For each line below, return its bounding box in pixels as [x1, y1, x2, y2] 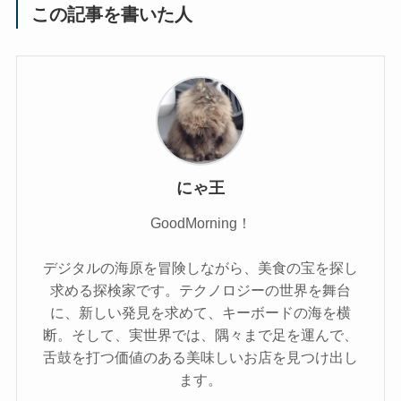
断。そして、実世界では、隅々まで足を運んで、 [43, 327, 358, 344]
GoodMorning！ [149, 215, 252, 232]
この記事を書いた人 [31, 4, 193, 24]
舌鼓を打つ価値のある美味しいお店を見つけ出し [43, 349, 358, 366]
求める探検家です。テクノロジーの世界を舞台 [50, 282, 351, 299]
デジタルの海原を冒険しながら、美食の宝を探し [43, 260, 358, 277]
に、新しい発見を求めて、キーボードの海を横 [50, 304, 351, 321]
